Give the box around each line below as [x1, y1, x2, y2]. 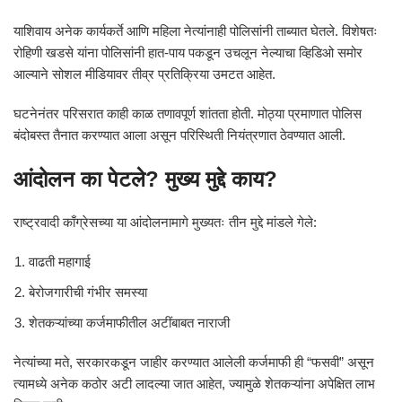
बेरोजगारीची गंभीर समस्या [29, 284, 147, 300]
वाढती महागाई [29, 254, 91, 269]
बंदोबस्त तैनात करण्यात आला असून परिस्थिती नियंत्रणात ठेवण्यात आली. [13, 127, 345, 143]
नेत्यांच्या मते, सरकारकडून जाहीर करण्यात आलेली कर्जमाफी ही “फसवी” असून [13, 354, 374, 370]
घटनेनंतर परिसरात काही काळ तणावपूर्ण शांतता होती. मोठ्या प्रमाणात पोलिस [13, 106, 362, 121]
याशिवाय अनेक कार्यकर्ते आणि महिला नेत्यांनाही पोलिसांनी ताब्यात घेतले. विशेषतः [13, 23, 378, 39]
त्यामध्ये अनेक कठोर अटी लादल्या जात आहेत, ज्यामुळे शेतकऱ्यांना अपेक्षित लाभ [13, 376, 375, 391]
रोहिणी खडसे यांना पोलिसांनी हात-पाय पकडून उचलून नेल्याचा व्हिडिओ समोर [13, 45, 363, 60]
